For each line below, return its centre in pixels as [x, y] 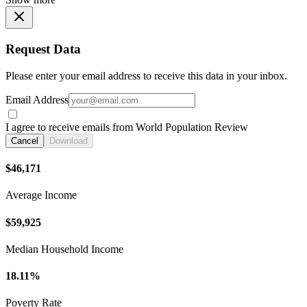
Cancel [25, 140]
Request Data [43, 49]
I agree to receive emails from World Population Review [127, 127]
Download [69, 140]
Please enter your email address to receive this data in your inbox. [146, 75]
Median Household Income [64, 249]
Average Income [41, 195]
